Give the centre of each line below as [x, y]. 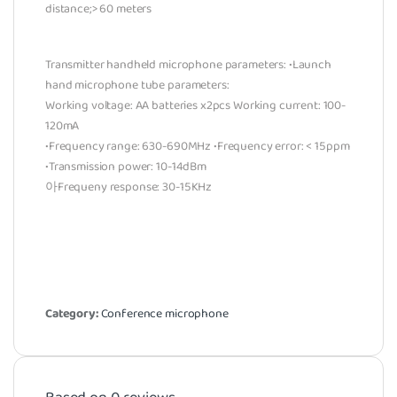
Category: [73, 314]
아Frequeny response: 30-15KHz [129, 187]
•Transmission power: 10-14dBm [126, 167]
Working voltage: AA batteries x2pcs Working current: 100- [196, 106]
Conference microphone [164, 314]
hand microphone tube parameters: [137, 86]
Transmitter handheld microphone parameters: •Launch [188, 65]
